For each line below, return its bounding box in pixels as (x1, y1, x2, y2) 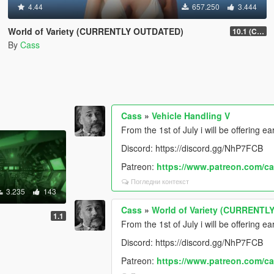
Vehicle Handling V (152, 109, 231, 122)
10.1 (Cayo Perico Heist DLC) (257, 26, 265, 37)
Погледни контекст (131, 176, 190, 186)
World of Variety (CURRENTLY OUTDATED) (7, 25, 183, 37)
